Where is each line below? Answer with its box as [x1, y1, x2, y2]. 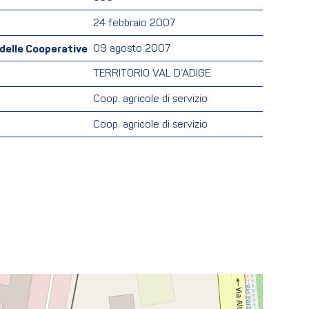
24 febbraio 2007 [93, 18, 176, 29]
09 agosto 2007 [93, 43, 171, 54]
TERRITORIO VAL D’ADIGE [93, 69, 211, 80]
